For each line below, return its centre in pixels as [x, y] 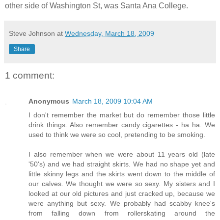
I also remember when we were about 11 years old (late [122, 154]
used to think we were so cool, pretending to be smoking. [117, 134]
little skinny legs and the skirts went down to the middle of [122, 174]
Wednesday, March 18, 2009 [110, 34]
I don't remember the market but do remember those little [122, 115]
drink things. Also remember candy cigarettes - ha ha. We [122, 124]
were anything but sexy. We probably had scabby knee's [122, 203]
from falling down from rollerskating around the [122, 213]
